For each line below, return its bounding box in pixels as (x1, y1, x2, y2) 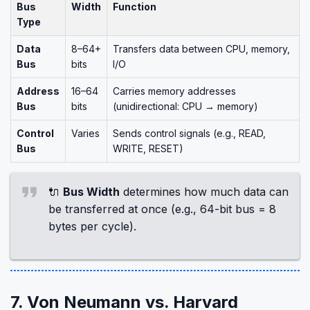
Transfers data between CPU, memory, (113, 43, 290, 55)
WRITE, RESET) (113, 143, 183, 154)
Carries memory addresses (113, 85, 236, 97)
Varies (71, 127, 100, 139)
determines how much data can (120, 185, 289, 199)
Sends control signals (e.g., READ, (113, 127, 266, 139)
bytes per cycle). (48, 219, 136, 233)
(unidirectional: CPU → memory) (113, 100, 258, 112)
